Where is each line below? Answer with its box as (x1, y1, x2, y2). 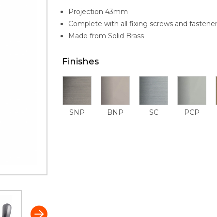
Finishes (62, 56, 99, 67)
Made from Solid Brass (68, 31, 144, 40)
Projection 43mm (68, 7, 128, 16)
